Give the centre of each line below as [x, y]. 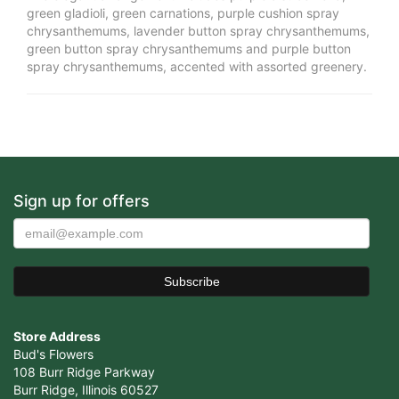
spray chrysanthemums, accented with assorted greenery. [197, 67]
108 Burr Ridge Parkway [84, 372]
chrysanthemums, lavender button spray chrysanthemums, [198, 31]
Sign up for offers [81, 201]
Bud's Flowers [53, 354]
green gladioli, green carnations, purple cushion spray [183, 13]
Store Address [57, 337]
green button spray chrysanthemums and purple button [189, 49]
